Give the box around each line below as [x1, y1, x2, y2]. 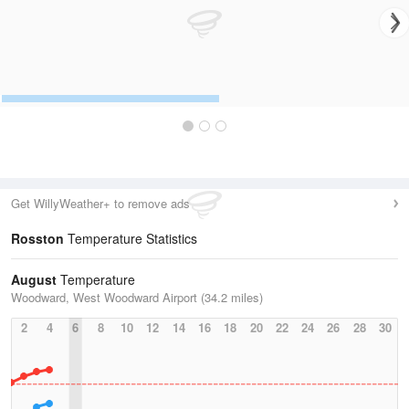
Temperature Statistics [64, 229, 197, 247]
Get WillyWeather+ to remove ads [11, 194, 190, 212]
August [11, 270, 57, 288]
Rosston [11, 229, 64, 247]
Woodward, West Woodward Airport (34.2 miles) [11, 288, 263, 306]
